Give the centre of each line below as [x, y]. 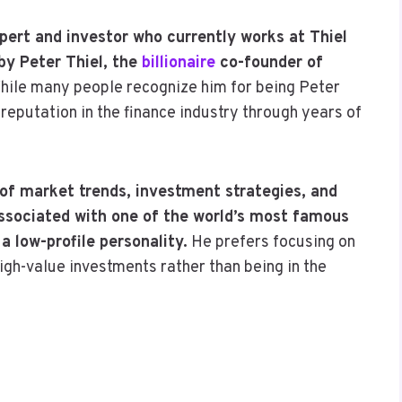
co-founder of [271, 63]
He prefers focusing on [271, 242]
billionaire [181, 63]
